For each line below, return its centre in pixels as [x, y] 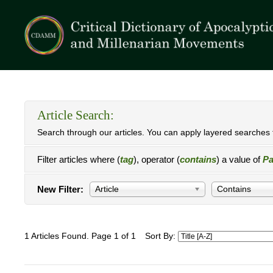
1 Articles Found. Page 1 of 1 [80, 236]
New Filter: [60, 189]
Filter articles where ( [79, 159]
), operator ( [157, 159]
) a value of [239, 159]
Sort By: [161, 236]
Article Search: [76, 115]
